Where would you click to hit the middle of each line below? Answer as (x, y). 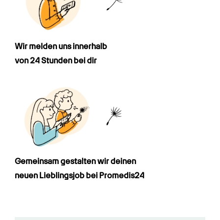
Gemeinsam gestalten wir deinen (75, 161)
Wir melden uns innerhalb (61, 46)
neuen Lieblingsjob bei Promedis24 (80, 175)
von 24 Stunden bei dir (56, 60)
